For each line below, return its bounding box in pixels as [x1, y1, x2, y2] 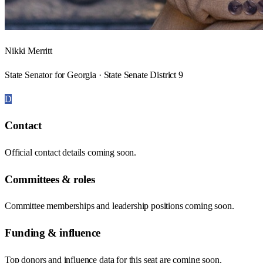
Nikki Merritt [5, 45, 52, 56]
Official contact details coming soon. [5, 147, 137, 157]
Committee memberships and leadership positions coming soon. [5, 201, 234, 211]
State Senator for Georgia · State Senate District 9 [5, 69, 183, 80]
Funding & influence [5, 227, 100, 240]
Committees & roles [5, 173, 95, 186]
